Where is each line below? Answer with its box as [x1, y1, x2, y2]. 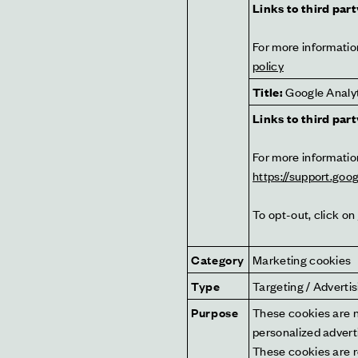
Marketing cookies [253, 251, 352, 268]
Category [191, 251, 245, 268]
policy [253, 57, 284, 74]
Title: [253, 83, 283, 100]
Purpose [191, 304, 239, 320]
